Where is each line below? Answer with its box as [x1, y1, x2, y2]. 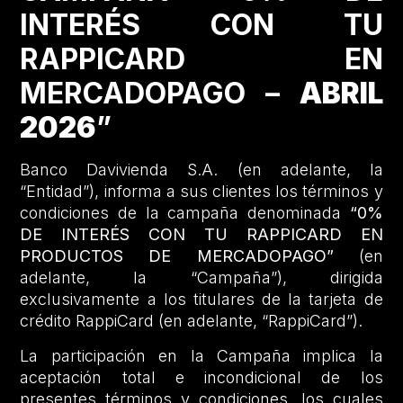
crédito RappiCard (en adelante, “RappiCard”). [20, 311, 363, 331]
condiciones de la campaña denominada [20, 203, 350, 223]
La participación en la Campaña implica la [20, 345, 383, 365]
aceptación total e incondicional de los [20, 367, 383, 387]
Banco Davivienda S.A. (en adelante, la [20, 160, 383, 180]
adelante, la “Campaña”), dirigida [20, 268, 383, 288]
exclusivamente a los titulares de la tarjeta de [20, 290, 383, 309]
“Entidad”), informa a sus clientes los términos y [20, 182, 383, 201]
